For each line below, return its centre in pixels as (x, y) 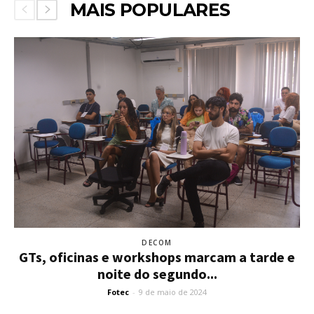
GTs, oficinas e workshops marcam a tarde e (157, 257)
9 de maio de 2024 (173, 292)
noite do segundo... (157, 274)
